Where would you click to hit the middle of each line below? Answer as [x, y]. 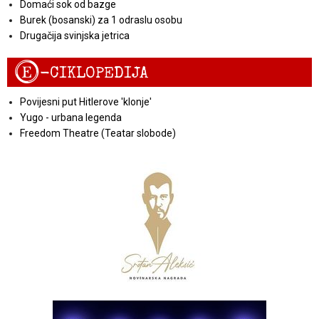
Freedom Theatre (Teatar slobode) [98, 133]
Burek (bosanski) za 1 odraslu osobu [101, 20]
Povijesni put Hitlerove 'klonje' [85, 101]
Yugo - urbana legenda [70, 117]
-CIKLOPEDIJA [94, 73]
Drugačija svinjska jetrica [74, 35]
